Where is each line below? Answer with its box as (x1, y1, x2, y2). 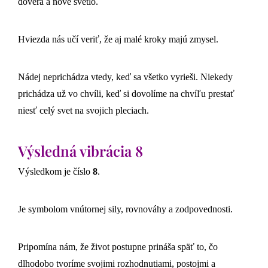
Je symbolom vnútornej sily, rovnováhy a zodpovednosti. (18, 203, 233, 214)
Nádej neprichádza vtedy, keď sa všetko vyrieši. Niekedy (18, 71, 233, 82)
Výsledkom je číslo (18, 166, 93, 176)
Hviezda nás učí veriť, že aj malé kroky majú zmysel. (18, 33, 218, 44)
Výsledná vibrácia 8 (18, 141, 143, 160)
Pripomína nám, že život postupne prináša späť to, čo (18, 241, 218, 252)
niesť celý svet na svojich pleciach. (18, 105, 149, 115)
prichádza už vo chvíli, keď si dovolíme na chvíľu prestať (18, 88, 234, 99)
